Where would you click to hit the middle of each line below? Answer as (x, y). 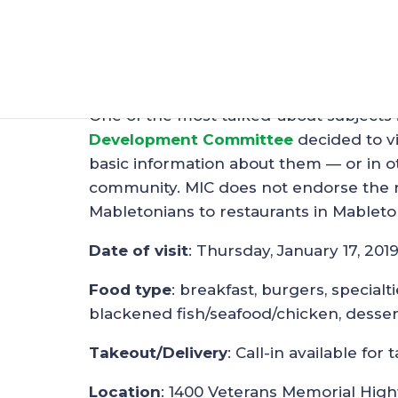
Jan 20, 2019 (135, 57)
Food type (130, 289)
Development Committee (191, 139)
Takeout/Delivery (158, 352)
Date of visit (139, 250)
